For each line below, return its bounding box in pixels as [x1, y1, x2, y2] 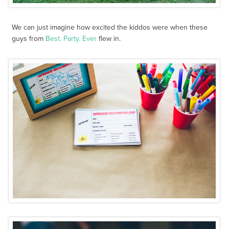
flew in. [97, 34, 121, 43]
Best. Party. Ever [45, 34, 97, 43]
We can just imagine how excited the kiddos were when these [12, 22, 208, 32]
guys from [12, 34, 46, 43]
